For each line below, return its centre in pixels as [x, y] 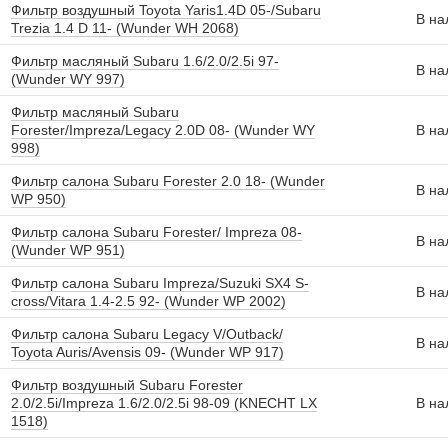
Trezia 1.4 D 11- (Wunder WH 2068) [125, 28]
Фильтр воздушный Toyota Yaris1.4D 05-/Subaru [166, 10]
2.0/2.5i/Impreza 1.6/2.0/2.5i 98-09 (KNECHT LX [164, 403]
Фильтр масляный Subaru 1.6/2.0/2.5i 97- [145, 61]
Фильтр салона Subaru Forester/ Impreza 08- [156, 232]
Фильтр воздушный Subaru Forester [127, 385]
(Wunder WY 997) [68, 79]
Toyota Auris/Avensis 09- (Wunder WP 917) [147, 352]
